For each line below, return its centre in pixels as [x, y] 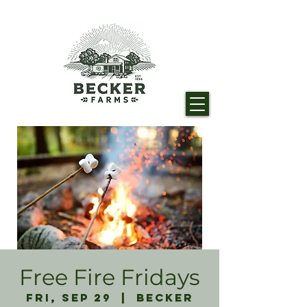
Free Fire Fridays [110, 277]
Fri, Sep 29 [69, 297]
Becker [165, 297]
